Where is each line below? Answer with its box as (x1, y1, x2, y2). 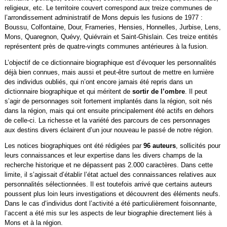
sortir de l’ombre (132, 87, 185, 95)
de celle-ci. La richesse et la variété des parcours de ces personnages (4, 116, 210, 124)
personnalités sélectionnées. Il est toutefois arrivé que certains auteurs (4, 180, 212, 188)
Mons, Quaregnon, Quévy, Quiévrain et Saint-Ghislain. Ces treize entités (4, 32, 218, 41)
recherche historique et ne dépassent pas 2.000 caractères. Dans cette (4, 161, 213, 169)
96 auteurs (143, 142, 176, 150)
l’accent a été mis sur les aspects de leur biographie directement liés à (4, 209, 212, 217)
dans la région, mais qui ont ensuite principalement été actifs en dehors (4, 106, 214, 115)
